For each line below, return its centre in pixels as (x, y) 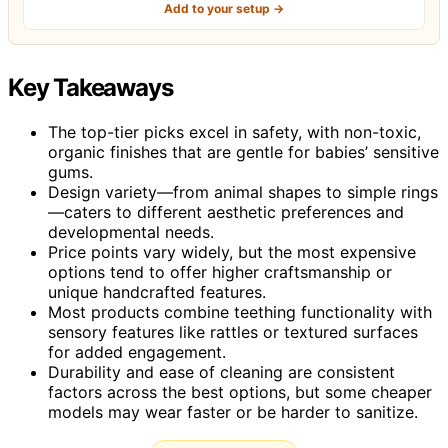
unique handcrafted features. (157, 291)
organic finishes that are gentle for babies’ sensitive (243, 151)
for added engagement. (137, 351)
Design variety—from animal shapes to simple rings (243, 191)
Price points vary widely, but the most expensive (232, 251)
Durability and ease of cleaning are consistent (221, 371)
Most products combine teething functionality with (240, 311)
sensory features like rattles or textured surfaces (233, 331)
